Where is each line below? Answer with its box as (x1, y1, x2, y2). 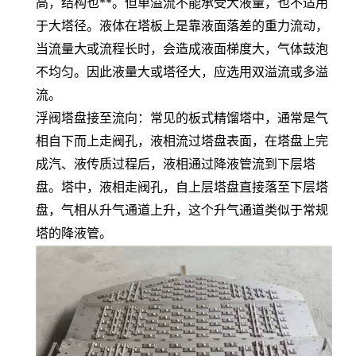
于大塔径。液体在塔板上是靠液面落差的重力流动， (36, 18, 328, 33)
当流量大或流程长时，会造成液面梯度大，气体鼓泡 (36, 41, 328, 56)
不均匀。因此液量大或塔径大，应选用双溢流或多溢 (36, 64, 328, 79)
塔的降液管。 (36, 226, 112, 240)
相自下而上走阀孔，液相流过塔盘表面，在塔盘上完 (36, 133, 328, 148)
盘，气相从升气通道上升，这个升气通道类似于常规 (36, 203, 328, 217)
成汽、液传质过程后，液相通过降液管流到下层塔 (36, 157, 315, 171)
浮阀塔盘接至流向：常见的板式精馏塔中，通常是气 (36, 110, 328, 125)
